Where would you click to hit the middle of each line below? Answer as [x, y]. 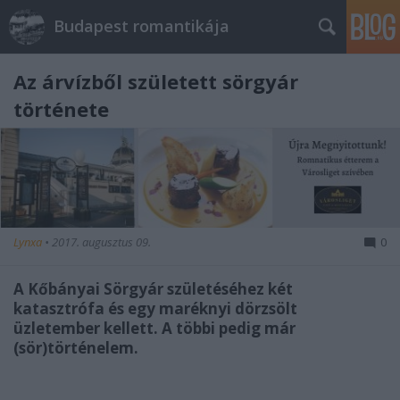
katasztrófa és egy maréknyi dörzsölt [155, 308]
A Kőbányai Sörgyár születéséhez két [153, 289]
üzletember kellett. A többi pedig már [154, 328]
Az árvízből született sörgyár [156, 81]
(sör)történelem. [76, 348]
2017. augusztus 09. [101, 242]
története [61, 109]
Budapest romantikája [142, 26]
